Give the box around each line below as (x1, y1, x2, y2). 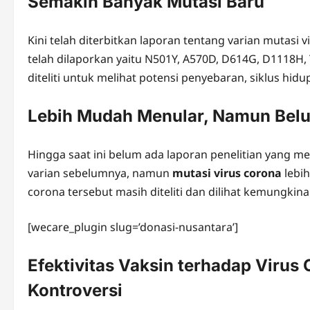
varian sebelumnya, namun (28, 165, 172, 181)
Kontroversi (28, 280, 122, 301)
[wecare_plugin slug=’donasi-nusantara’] (28, 219, 238, 235)
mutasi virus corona (172, 165, 282, 181)
